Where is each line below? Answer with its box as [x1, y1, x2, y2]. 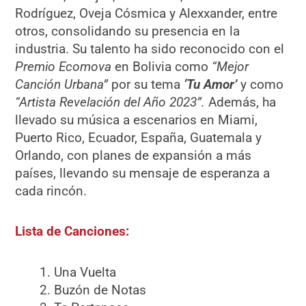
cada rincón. [15, 183, 87, 199]
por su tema [108, 76, 184, 93]
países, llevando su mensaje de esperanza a [15, 165, 270, 182]
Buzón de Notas [54, 281, 147, 298]
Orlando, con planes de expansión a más [15, 148, 252, 164]
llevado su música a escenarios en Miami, [15, 112, 258, 128]
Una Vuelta [54, 264, 117, 280]
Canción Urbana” [15, 76, 109, 93]
